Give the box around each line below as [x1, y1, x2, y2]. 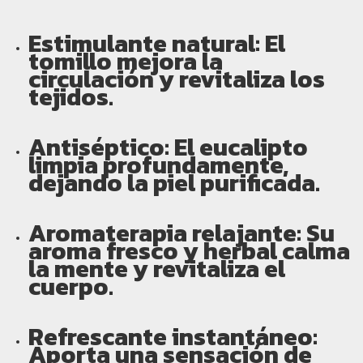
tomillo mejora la [28, 43, 223, 80]
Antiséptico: [28, 129, 169, 166]
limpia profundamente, [28, 147, 288, 184]
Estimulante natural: [28, 25, 260, 62]
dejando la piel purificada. [28, 164, 320, 202]
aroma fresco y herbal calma [28, 232, 350, 269]
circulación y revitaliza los [28, 61, 325, 98]
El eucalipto [169, 129, 308, 166]
